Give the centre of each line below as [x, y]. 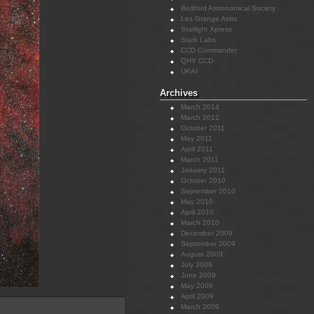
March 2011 [200, 159]
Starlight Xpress [206, 29]
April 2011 [197, 149]
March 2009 [200, 307]
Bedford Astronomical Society [228, 8]
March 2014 [200, 107]
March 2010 [200, 223]
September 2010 [208, 191]
